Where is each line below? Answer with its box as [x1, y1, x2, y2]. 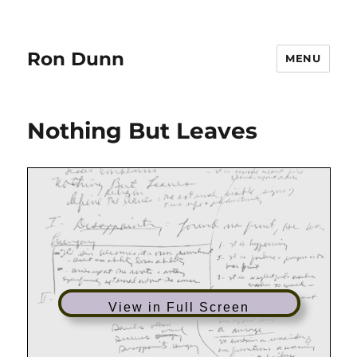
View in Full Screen [108, 300, 250, 314]
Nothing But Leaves [27, 117, 258, 144]
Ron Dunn [27, 47, 125, 70]
